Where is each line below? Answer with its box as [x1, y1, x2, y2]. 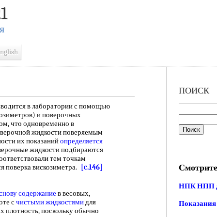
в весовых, [56, 189, 90, 198]
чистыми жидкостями [16, 198, 84, 206]
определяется [60, 137, 103, 145]
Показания [178, 199, 216, 208]
